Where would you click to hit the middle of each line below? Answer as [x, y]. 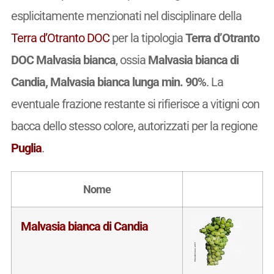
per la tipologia [147, 38]
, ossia [131, 60]
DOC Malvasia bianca [63, 60]
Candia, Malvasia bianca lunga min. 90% [108, 82]
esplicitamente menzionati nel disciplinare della [126, 16]
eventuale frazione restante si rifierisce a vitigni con [135, 104]
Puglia [26, 148]
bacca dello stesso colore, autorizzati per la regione [134, 126]
